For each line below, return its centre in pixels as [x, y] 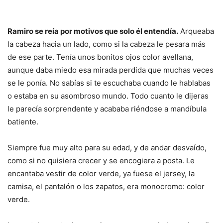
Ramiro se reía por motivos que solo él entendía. [93, 31]
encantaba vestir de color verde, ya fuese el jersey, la [101, 174]
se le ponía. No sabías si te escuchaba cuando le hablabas [109, 83]
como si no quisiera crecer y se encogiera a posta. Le [101, 161]
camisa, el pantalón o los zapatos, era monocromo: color [106, 187]
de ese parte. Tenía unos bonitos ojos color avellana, [100, 57]
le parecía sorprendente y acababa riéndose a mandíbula [107, 109]
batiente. [23, 122]
